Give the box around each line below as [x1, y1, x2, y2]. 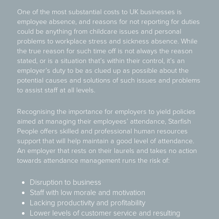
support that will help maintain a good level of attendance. [17, 137, 194, 145]
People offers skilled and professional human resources [17, 127, 188, 135]
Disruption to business [29, 178, 101, 187]
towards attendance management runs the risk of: [17, 156, 170, 165]
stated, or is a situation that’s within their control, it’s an [17, 57, 185, 65]
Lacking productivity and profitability [29, 198, 145, 207]
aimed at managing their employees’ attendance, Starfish [17, 117, 191, 126]
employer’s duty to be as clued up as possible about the [17, 66, 189, 75]
